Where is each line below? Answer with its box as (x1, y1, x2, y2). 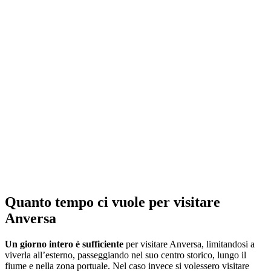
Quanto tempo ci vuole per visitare (5, 194, 220, 210)
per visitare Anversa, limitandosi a (123, 238, 255, 249)
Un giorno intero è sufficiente (5, 238, 123, 249)
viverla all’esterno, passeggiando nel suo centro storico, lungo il (5, 249, 246, 260)
